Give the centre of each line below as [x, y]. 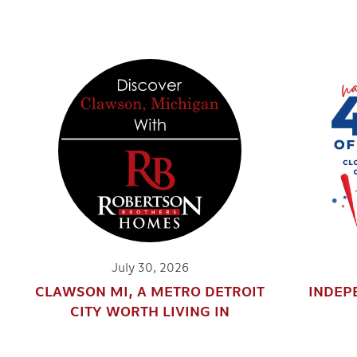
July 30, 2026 [150, 269]
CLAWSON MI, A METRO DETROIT [150, 293]
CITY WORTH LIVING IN [150, 313]
